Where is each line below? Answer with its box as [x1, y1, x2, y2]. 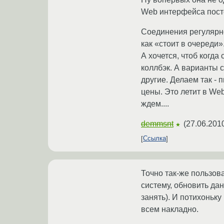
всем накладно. [141, 204, 198, 213]
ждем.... [141, 99, 169, 108]
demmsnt [141, 119, 173, 128]
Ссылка [143, 134, 166, 142]
